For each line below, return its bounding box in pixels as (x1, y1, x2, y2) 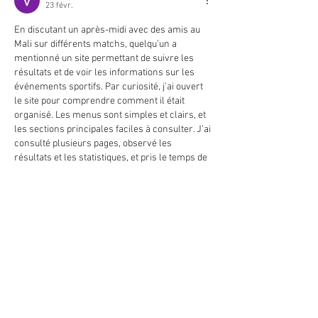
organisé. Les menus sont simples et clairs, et (14, 109, 208, 122)
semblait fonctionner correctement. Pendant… (14, 180, 207, 193)
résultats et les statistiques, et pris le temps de (14, 152, 209, 165)
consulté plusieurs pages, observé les (14, 138, 174, 150)
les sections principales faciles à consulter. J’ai (14, 124, 213, 136)
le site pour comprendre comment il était (14, 95, 187, 108)
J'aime (34, 251, 57, 262)
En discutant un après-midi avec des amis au (14, 24, 202, 37)
